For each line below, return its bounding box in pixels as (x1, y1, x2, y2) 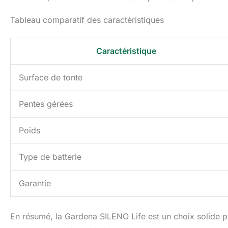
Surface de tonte (19, 72, 82, 83)
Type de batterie (19, 152, 81, 162)
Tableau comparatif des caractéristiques (10, 15, 164, 25)
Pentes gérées (19, 99, 73, 109)
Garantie (19, 178, 51, 189)
